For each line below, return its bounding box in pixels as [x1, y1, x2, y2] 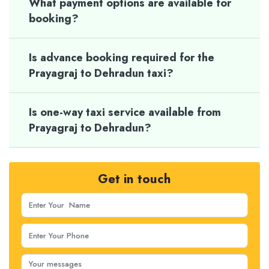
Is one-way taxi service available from [29, 104, 221, 121]
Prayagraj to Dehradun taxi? [29, 65, 174, 82]
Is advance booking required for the [29, 50, 214, 66]
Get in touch [98, 170, 171, 189]
